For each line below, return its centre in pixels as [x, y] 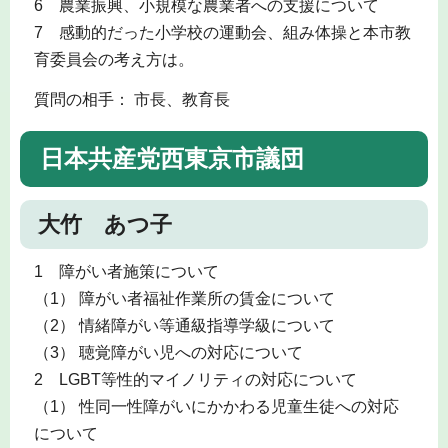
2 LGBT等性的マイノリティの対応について [195, 380]
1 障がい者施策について [126, 272]
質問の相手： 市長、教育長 [131, 100]
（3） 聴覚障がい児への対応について [168, 353]
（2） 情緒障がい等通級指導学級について [184, 326]
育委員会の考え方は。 [113, 59]
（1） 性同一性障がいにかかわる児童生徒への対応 [216, 407]
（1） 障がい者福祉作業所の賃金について [184, 299]
